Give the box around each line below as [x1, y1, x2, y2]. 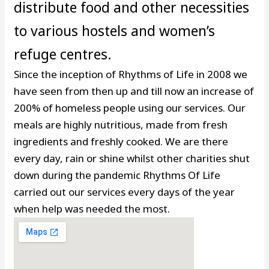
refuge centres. [14, 44, 112, 64]
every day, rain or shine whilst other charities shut [14, 151, 250, 166]
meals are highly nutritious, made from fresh [14, 118, 228, 132]
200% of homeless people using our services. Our [14, 101, 246, 115]
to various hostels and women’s [14, 21, 216, 41]
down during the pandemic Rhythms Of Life [14, 168, 221, 183]
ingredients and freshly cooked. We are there [14, 134, 229, 149]
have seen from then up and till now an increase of [14, 84, 255, 98]
